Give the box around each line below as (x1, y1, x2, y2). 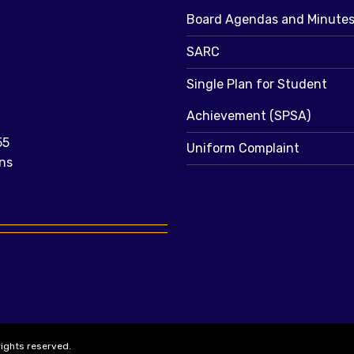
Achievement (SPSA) (186, 108, 311, 124)
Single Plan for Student (186, 77, 327, 92)
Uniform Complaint (186, 141, 299, 156)
